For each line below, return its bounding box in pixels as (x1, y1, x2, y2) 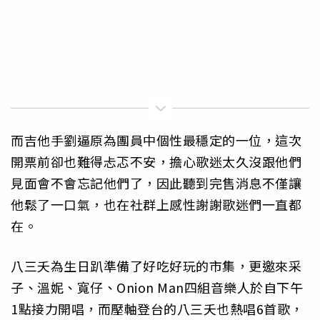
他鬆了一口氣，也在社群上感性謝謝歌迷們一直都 (11, 194, 301, 214)
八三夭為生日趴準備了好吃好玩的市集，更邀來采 (11, 256, 301, 276)
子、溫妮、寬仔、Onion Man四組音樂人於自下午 (11, 278, 303, 297)
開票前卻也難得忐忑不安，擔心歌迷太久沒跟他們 (11, 151, 301, 171)
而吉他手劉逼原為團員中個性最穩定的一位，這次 (11, 130, 301, 149)
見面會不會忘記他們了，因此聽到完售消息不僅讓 (11, 173, 301, 192)
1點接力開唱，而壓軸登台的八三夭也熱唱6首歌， (11, 299, 304, 319)
